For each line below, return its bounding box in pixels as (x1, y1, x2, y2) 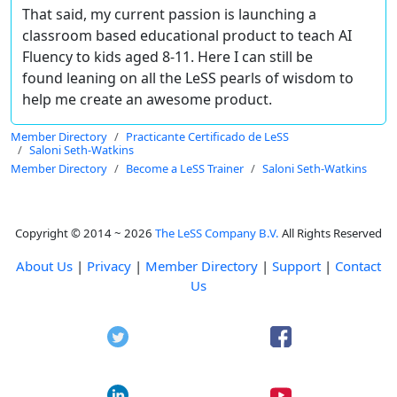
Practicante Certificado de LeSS (126, 128, 289, 145)
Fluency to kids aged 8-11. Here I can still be (22, 47, 313, 67)
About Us (16, 257, 73, 276)
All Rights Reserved (279, 225, 382, 242)
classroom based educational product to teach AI (22, 26, 352, 46)
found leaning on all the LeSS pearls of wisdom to (22, 68, 354, 89)
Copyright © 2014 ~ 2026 (15, 225, 155, 242)
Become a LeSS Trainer (126, 160, 244, 177)
